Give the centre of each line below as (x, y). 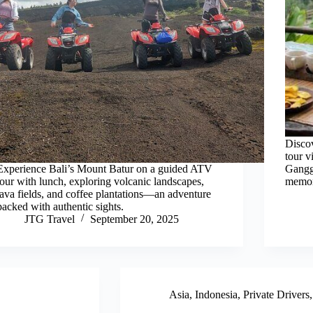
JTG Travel (50, 219)
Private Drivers (276, 294)
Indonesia (216, 294)
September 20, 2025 (135, 219)
